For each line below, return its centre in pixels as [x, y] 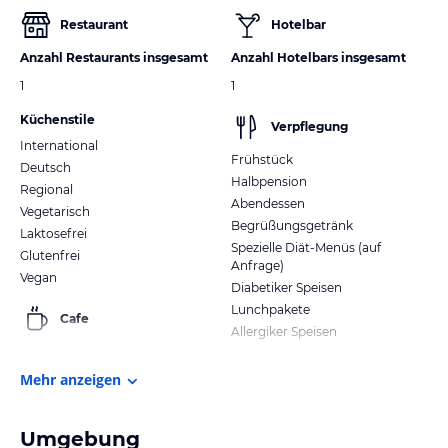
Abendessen [268, 203]
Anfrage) [257, 265]
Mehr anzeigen [70, 379]
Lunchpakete [270, 309]
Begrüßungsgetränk [292, 225]
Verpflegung [309, 126]
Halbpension [269, 181]
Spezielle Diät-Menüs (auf [306, 247]
